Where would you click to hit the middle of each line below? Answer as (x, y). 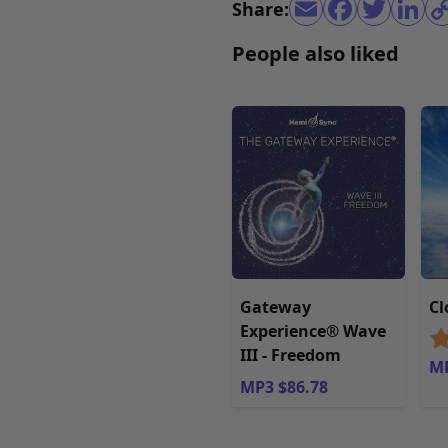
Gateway (275, 307)
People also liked (315, 53)
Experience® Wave (313, 331)
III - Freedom (290, 355)
